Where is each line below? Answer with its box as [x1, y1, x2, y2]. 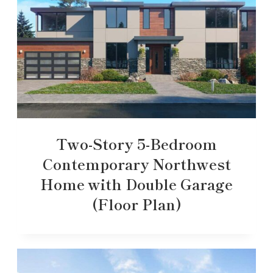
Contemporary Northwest [42, 152, 231, 174]
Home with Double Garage [40, 172, 233, 194]
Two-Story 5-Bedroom [56, 132, 217, 154]
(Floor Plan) [91, 193, 182, 214]
